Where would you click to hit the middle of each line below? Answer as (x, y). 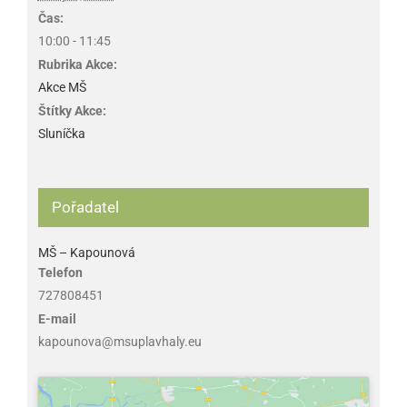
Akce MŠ (62, 87)
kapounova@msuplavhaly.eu (119, 341)
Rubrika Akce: (77, 64)
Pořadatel (85, 207)
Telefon (60, 272)
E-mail (57, 318)
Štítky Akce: (72, 110)
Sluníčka (61, 133)
